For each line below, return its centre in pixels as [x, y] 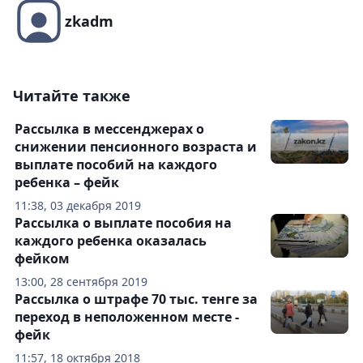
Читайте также [72, 96]
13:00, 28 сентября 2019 [81, 282]
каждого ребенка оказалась [111, 241]
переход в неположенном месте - [127, 317]
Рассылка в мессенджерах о [109, 129]
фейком [42, 258]
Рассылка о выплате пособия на [123, 223]
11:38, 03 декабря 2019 [78, 205]
